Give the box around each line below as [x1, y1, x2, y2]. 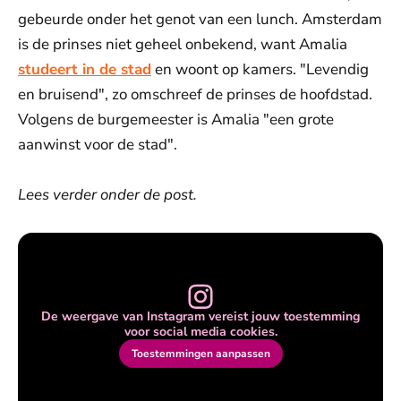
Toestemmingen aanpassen [131, 346, 270, 361]
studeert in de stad [18, 59, 151, 80]
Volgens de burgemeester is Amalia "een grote [18, 109, 334, 130]
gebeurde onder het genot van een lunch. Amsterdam [18, 9, 382, 30]
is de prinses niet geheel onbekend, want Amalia [18, 34, 347, 55]
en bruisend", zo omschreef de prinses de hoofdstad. [18, 84, 372, 105]
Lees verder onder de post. [18, 184, 197, 205]
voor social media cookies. [124, 323, 277, 340]
